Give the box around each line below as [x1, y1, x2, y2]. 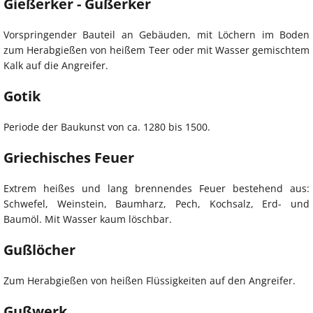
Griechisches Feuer [3, 147, 134, 167]
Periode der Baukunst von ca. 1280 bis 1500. [3, 119, 210, 133]
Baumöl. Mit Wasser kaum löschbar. [3, 212, 172, 226]
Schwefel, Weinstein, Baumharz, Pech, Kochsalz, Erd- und [3, 196, 310, 210]
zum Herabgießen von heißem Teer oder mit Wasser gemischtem [3, 43, 310, 57]
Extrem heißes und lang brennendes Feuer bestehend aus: [3, 181, 310, 195]
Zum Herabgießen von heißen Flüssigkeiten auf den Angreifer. [3, 273, 296, 287]
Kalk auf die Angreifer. [3, 58, 108, 72]
